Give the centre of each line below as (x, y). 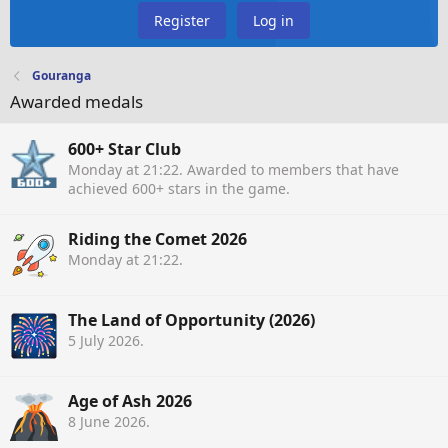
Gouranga (62, 76)
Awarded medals (76, 102)
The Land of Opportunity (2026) (191, 320)
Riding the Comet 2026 (157, 239)
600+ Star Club (124, 148)
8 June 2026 (107, 422)
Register (182, 21)
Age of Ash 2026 (130, 401)
